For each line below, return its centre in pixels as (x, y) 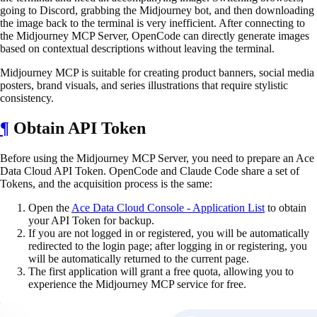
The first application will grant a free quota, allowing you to (161, 271)
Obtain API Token (77, 128)
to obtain (286, 207)
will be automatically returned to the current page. (139, 258)
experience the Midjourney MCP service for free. (137, 284)
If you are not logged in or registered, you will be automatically (169, 233)
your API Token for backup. (91, 220)
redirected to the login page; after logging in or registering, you (168, 246)
